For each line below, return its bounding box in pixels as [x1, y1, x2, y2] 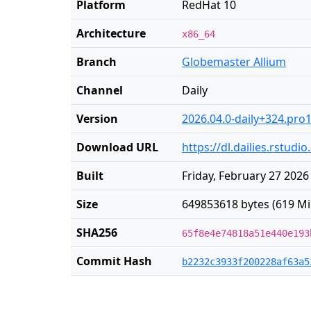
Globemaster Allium [182, 54, 286, 69]
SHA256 [76, 225, 117, 240]
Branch [76, 54, 117, 69]
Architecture [76, 26, 146, 41]
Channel [76, 83, 123, 98]
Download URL [76, 140, 158, 155]
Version [76, 111, 118, 126]
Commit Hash [76, 253, 152, 269]
